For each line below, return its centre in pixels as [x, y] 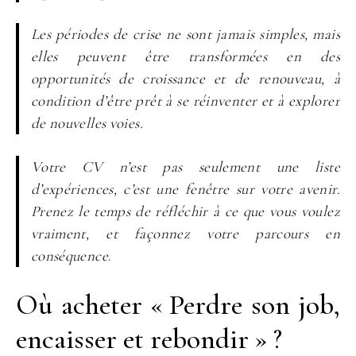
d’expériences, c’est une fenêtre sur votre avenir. [185, 188]
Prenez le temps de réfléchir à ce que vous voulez [185, 211]
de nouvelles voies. [87, 123]
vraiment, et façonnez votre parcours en [185, 233]
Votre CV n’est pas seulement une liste [185, 166]
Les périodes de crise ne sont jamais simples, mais [185, 34]
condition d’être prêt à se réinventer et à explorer [185, 101]
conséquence [69, 255]
